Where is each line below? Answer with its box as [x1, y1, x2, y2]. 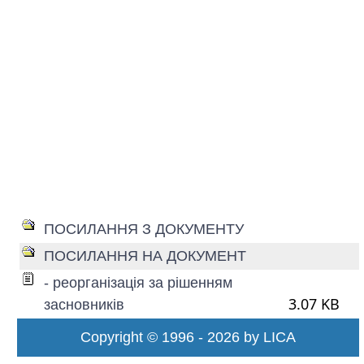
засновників [43, 297, 124, 313]
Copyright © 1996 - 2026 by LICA [80, 329, 296, 345]
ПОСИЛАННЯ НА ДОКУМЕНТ [43, 248, 246, 264]
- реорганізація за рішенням [43, 275, 232, 291]
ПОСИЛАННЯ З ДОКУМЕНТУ [43, 221, 244, 237]
